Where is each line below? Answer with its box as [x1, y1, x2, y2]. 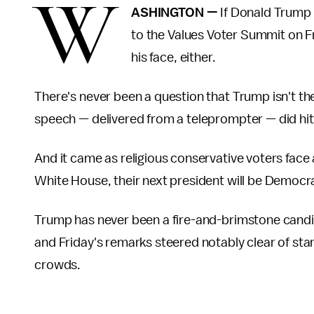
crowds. [34, 258, 81, 272]
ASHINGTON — [131, 6, 221, 20]
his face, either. [131, 50, 216, 64]
